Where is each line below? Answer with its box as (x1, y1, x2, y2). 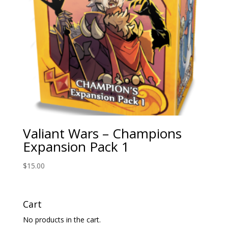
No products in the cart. (22, 214, 101, 224)
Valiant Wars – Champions (22, 124, 182, 142)
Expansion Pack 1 (22, 137, 129, 156)
